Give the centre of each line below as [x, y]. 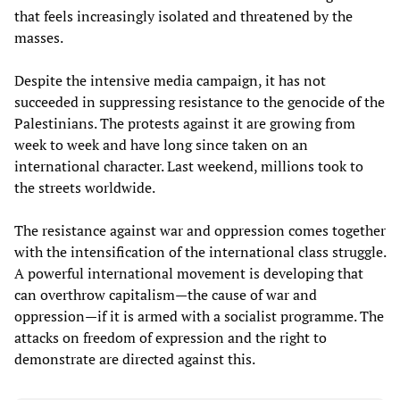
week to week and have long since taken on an [161, 144]
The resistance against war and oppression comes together [200, 230]
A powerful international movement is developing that [189, 273]
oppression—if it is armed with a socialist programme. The [199, 316]
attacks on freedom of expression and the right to [171, 337]
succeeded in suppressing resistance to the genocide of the [200, 101]
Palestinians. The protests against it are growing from [185, 123]
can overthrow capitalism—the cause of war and [166, 294]
